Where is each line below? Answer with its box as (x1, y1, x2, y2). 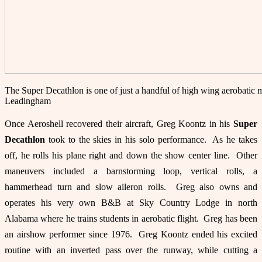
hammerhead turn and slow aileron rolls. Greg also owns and (5, 181, 257, 192)
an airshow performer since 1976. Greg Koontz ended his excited (5, 229, 257, 239)
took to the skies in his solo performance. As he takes (45, 134, 257, 144)
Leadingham (5, 95, 51, 106)
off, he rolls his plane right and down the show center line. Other (5, 150, 257, 160)
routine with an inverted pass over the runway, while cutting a (5, 244, 257, 255)
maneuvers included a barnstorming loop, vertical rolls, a (5, 166, 257, 176)
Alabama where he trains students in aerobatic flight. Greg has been (5, 213, 257, 223)
